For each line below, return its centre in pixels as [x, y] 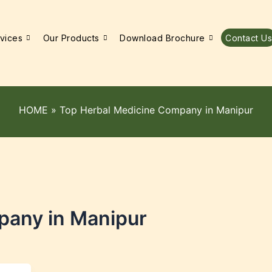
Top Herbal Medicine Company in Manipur [156, 110]
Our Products [71, 38]
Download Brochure [162, 38]
